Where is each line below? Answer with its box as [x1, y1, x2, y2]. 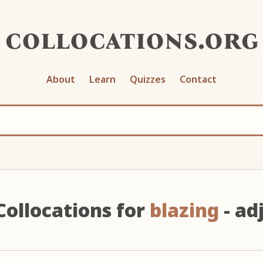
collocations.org [4, 22, 259, 56]
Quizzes [130, 72, 166, 86]
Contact [180, 72, 217, 86]
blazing [149, 197, 219, 222]
